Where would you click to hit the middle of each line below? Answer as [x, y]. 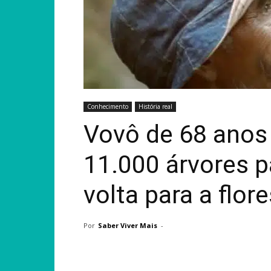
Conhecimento [108, 106]
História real [155, 106]
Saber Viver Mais [128, 225]
